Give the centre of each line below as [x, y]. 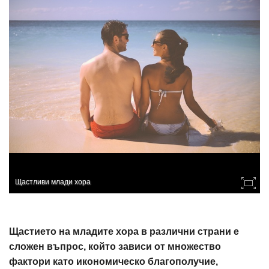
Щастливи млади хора [53, 181]
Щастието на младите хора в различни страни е [124, 231]
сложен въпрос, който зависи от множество [115, 246]
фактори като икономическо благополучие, [113, 261]
